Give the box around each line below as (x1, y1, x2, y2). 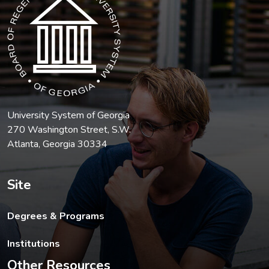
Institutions (7, 237, 60, 250)
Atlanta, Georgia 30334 (7, 138, 107, 151)
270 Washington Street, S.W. (7, 123, 131, 136)
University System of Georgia (7, 109, 130, 122)
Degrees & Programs (7, 210, 104, 223)
